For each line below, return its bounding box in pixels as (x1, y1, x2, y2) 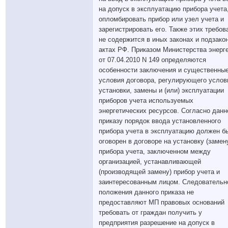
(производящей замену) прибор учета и (99, 168, 220, 176)
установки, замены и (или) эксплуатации (99, 87, 224, 94)
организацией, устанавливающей (99, 158, 201, 165)
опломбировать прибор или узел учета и (99, 15, 224, 23)
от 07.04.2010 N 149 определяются (99, 56, 206, 64)
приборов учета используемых (99, 97, 193, 104)
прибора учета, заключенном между (99, 148, 211, 155)
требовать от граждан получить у (99, 209, 202, 216)
